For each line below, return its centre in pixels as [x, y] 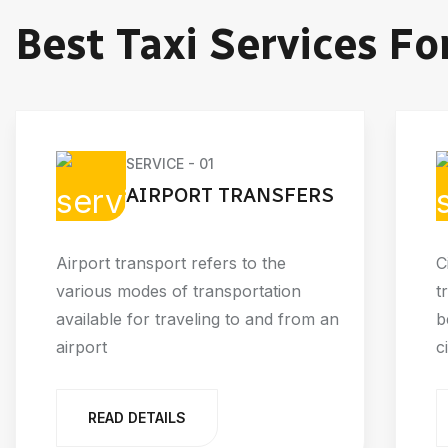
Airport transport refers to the [171, 262]
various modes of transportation [178, 290]
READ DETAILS [137, 417]
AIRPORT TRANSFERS [230, 195]
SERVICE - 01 [170, 163]
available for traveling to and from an [197, 318]
